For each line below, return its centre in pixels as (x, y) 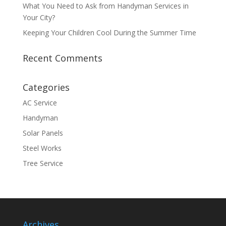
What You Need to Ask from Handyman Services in (105, 6)
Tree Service (43, 163)
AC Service (40, 103)
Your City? (40, 18)
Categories (46, 88)
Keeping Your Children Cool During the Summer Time (110, 33)
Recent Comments (62, 58)
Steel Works (42, 148)
